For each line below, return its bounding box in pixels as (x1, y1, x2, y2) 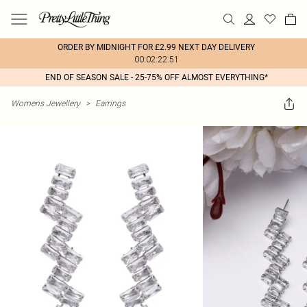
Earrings (95, 98, 125, 108)
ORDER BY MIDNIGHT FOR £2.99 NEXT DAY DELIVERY (58, 42, 255, 52)
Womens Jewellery (11, 98, 80, 108)
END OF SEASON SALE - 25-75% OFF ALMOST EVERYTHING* (45, 73, 268, 82)
